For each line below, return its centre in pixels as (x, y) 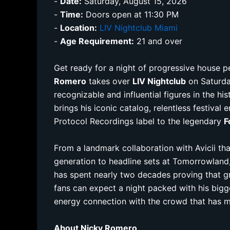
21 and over (158, 41)
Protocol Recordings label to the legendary (139, 121)
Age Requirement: (97, 41)
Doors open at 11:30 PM (131, 14)
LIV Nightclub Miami (139, 27)
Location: (79, 27)
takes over (110, 81)
